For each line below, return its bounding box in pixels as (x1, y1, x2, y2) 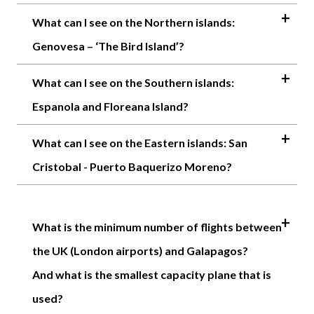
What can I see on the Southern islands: (32, 75, 234, 89)
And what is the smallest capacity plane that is (32, 267, 271, 281)
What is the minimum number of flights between (32, 219, 282, 233)
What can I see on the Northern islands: (32, 15, 235, 29)
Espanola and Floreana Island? (32, 99, 189, 113)
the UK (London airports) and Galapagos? (32, 243, 248, 257)
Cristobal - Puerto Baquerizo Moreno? (32, 159, 232, 173)
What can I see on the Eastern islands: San (32, 135, 247, 149)
